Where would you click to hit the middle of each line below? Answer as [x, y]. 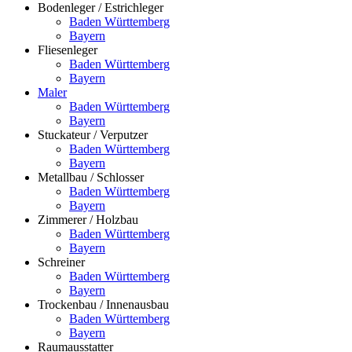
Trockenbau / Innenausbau [103, 304]
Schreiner [61, 262]
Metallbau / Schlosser [91, 177]
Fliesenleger [68, 49]
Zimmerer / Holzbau [88, 219]
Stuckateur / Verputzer [93, 134]
